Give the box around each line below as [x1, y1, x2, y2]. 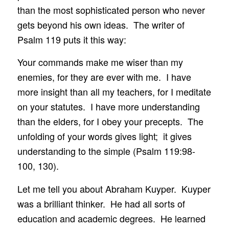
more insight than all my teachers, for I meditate [17, 85, 211, 99]
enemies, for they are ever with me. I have [17, 70, 191, 84]
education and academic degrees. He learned [17, 211, 205, 225]
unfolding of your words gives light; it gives [17, 129, 192, 143]
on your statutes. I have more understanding [17, 100, 200, 113]
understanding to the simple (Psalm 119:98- [17, 144, 195, 158]
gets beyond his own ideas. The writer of [17, 17, 185, 31]
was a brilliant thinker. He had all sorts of [17, 196, 185, 210]
